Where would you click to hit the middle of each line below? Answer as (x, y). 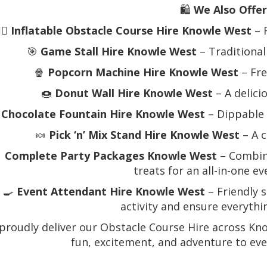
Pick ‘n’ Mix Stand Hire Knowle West (144, 135)
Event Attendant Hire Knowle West (111, 192)
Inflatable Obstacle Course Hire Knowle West (131, 31)
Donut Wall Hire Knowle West (133, 93)
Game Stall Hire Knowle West (118, 52)
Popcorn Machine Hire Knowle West (143, 72)
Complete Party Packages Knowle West (111, 156)
